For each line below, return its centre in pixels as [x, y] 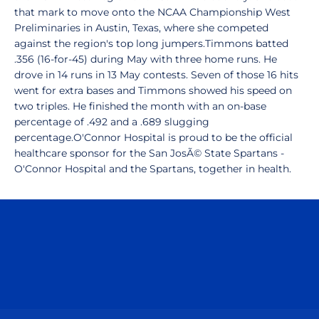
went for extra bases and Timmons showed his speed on [153, 90]
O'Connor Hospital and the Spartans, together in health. [153, 169]
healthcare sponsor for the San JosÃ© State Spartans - [149, 153]
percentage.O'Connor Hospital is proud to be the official [153, 137]
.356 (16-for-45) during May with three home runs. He [146, 59]
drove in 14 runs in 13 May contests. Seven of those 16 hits [156, 75]
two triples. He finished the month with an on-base [140, 106]
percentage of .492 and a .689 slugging [112, 122]
